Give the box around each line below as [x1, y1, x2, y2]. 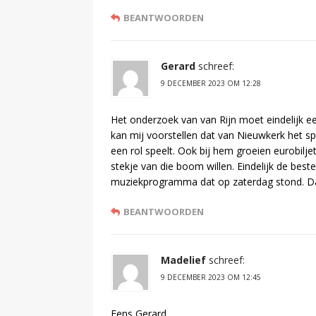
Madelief [161, 253, 206, 267]
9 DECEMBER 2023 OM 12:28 [161, 78, 261, 88]
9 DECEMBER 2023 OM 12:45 [161, 272, 261, 282]
